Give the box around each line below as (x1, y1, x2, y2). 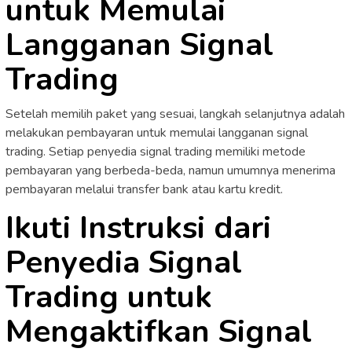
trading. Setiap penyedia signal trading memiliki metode (5, 142, 306, 160)
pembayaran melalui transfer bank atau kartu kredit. (5, 180, 283, 198)
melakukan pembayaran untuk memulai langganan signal (5, 123, 308, 141)
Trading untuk (5, 275, 212, 318)
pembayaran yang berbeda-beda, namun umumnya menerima (5, 161, 335, 179)
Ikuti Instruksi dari (5, 206, 271, 249)
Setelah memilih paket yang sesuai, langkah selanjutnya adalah (5, 104, 345, 123)
